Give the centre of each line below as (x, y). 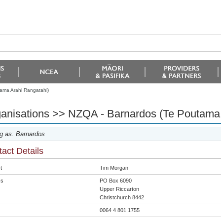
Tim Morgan (114, 168)
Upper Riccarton (119, 189)
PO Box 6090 (115, 181)
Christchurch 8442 (122, 197)
